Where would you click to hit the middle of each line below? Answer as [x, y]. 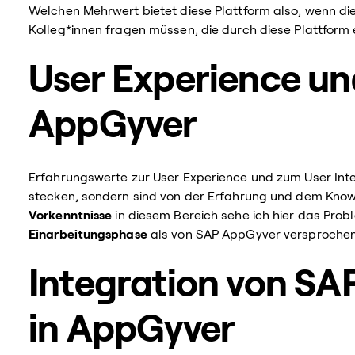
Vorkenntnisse [71, 215]
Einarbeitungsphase [88, 234]
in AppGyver [132, 330]
